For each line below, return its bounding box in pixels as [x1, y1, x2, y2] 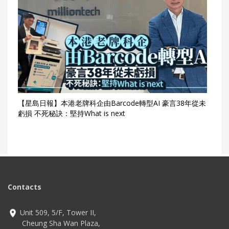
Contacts [8, 181, 41, 192]
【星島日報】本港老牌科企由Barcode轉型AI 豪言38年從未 [18, 98, 206, 108]
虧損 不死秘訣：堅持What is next [18, 108, 125, 118]
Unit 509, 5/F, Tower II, [18, 207, 96, 217]
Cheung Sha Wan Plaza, [8, 218, 100, 228]
